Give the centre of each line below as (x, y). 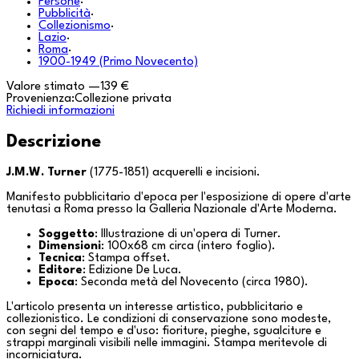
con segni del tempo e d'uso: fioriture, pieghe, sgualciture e (164, 331)
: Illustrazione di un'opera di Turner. (188, 234)
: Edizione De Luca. (132, 270)
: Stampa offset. (126, 258)
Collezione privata (123, 99)
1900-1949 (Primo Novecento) (118, 62)
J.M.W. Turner (46, 172)
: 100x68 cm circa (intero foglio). (188, 246)
